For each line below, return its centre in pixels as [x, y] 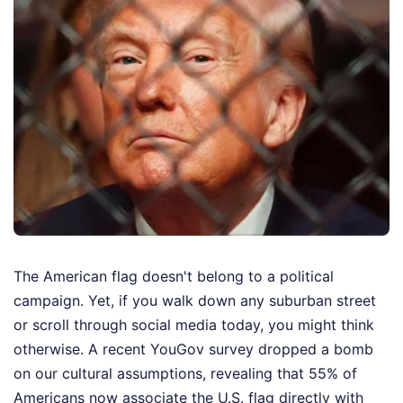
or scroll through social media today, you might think [194, 325]
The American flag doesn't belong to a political [174, 277]
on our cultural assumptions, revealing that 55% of [185, 374]
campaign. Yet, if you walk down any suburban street [195, 301]
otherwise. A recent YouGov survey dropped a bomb [193, 349]
